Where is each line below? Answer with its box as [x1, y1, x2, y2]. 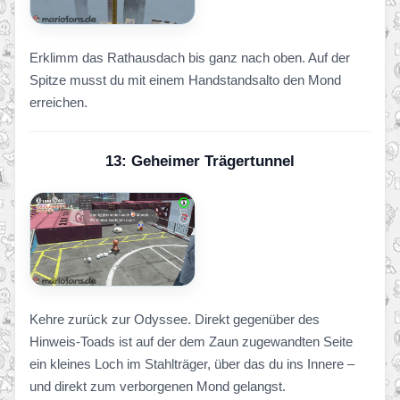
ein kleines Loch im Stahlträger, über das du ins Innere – [29, 355, 354, 371]
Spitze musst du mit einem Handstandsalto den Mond [29, 71, 341, 87]
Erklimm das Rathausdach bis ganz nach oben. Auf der [29, 49, 350, 65]
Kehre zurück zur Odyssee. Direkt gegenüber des [29, 311, 320, 327]
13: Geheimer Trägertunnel [105, 152, 295, 170]
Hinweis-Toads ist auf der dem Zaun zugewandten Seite [29, 333, 353, 349]
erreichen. [29, 94, 87, 110]
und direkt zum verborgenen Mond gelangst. [29, 378, 286, 394]
